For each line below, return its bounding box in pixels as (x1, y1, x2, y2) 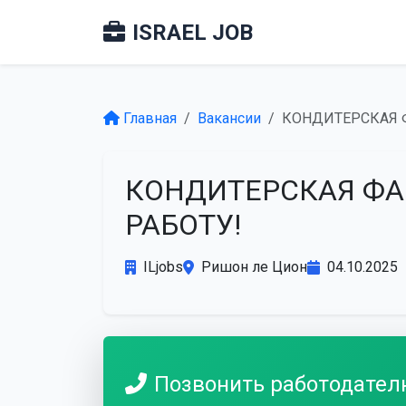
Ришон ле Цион (201, 258, 307, 275)
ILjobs (143, 258, 183, 275)
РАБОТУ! (125, 208, 241, 242)
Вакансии (198, 110, 261, 127)
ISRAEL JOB (132, 19, 253, 45)
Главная (123, 110, 177, 127)
